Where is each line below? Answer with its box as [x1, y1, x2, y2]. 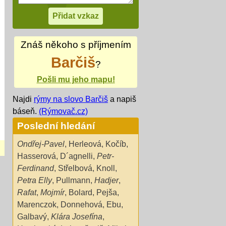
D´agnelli [60, 151, 93, 160]
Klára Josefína [51, 212, 102, 221]
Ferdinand [17, 163, 54, 173]
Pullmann [56, 176, 90, 185]
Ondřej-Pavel [17, 139, 65, 148]
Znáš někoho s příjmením [20, 39, 131, 50]
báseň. [13, 106, 39, 116]
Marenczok [17, 200, 56, 209]
